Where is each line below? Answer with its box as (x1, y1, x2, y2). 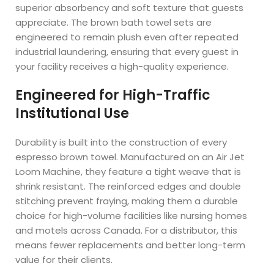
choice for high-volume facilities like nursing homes (15, 209, 248, 222)
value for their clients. (15, 253, 113, 266)
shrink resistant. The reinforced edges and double (15, 180, 242, 193)
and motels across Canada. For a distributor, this (15, 224, 238, 237)
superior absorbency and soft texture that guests (15, 1, 244, 14)
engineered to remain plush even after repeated (15, 31, 239, 43)
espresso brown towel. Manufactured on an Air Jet (15, 150, 245, 163)
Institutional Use (15, 104, 130, 123)
